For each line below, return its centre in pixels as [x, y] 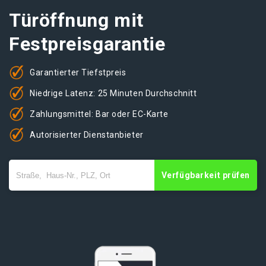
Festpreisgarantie [87, 44]
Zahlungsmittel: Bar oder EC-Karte [99, 114]
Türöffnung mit [76, 20]
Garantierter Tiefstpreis [78, 72]
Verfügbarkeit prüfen [205, 175]
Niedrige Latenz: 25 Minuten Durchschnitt [113, 93]
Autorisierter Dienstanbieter [87, 134]
